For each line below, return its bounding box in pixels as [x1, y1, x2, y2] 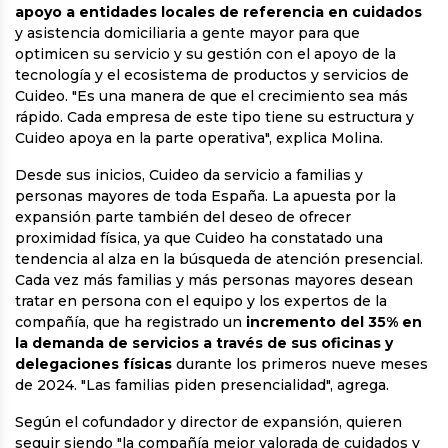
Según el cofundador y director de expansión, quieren [15, 413, 402, 432]
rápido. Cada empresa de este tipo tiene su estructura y [15, 108, 414, 127]
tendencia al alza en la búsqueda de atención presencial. [15, 250, 423, 269]
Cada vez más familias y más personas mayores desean [15, 271, 413, 290]
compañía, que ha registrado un [15, 313, 242, 332]
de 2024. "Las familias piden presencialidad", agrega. [15, 376, 389, 395]
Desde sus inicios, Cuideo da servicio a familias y [15, 166, 363, 185]
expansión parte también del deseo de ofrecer [15, 208, 351, 227]
